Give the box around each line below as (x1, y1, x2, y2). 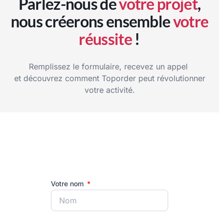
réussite (79, 29, 132, 49)
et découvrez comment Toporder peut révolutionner (14, 73, 205, 84)
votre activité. (84, 85, 135, 95)
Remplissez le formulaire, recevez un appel (29, 62, 190, 72)
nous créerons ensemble (10, 12, 173, 31)
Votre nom (51, 179, 86, 188)
